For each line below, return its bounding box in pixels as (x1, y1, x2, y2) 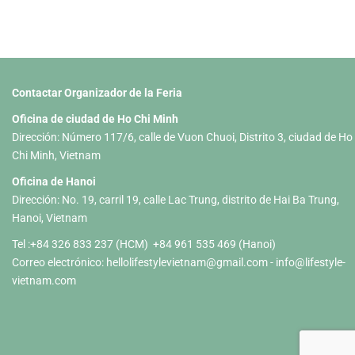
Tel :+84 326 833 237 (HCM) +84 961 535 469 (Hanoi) (12, 237, 276, 250)
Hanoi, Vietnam (12, 211, 87, 224)
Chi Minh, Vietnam (12, 148, 101, 162)
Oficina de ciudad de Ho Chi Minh (12, 112, 178, 125)
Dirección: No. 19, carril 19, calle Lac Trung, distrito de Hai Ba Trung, (12, 193, 339, 206)
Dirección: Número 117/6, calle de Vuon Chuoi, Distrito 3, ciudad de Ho (12, 130, 353, 143)
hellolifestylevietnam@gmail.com (106, 255, 270, 269)
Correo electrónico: (12, 255, 106, 269)
